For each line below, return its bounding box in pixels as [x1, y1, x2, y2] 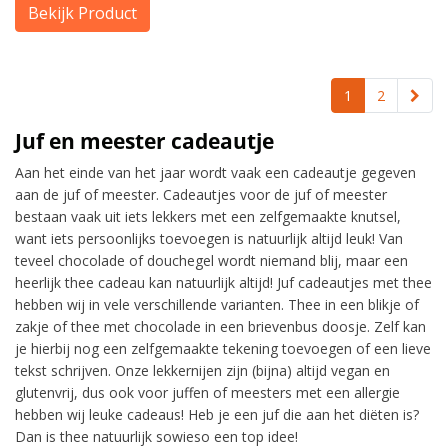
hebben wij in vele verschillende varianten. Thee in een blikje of [15, 295, 419, 314]
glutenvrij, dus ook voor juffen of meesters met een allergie [15, 383, 400, 402]
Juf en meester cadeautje [15, 127, 274, 155]
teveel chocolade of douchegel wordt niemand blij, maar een [15, 251, 408, 270]
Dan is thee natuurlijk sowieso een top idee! [15, 427, 298, 446]
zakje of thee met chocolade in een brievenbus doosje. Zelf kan [15, 317, 426, 336]
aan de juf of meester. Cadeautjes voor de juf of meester [15, 185, 387, 204]
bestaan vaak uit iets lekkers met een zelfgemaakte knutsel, [15, 207, 401, 226]
